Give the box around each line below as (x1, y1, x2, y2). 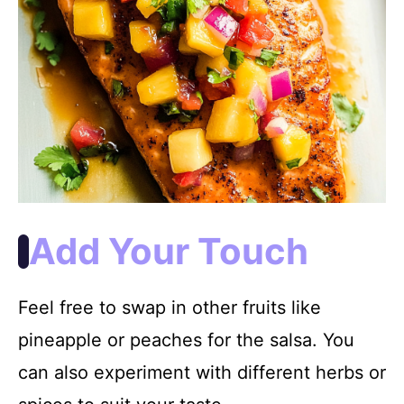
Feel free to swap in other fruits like (18, 296, 321, 318)
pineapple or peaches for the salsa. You (18, 328, 354, 351)
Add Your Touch (29, 228, 308, 273)
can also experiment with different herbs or (18, 361, 386, 383)
